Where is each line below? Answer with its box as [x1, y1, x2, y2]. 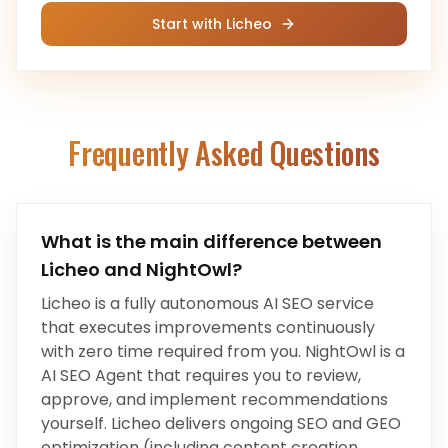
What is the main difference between [41, 229, 382, 254]
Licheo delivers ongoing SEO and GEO [111, 412, 401, 435]
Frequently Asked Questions [68, 130, 380, 175]
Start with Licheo [152, 14, 272, 34]
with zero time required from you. [41, 340, 301, 363]
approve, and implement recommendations [41, 388, 388, 411]
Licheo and [41, 257, 146, 282]
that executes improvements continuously [41, 316, 375, 339]
